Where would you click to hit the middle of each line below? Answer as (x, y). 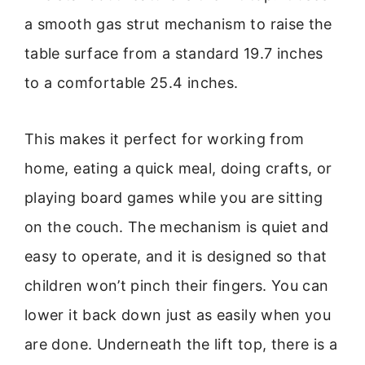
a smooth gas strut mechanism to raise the (178, 24)
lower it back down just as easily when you (178, 314)
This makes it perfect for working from (165, 139)
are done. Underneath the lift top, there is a (181, 344)
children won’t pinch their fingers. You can (177, 285)
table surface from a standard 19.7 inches (174, 54)
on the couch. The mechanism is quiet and (177, 226)
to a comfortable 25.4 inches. (132, 83)
